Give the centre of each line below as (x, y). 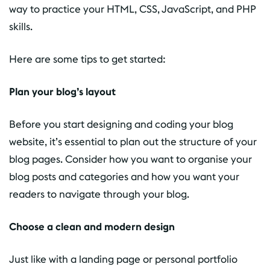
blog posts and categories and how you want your (124, 177)
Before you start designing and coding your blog (121, 124)
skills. (21, 27)
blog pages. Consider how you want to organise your (130, 159)
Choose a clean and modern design (92, 227)
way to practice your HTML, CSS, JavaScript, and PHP (132, 9)
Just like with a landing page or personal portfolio (123, 259)
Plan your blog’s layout (62, 92)
